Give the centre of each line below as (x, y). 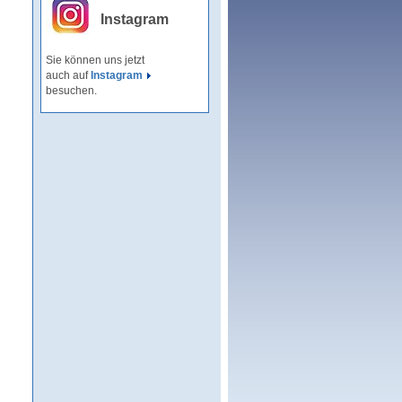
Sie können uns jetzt (95, 61)
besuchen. (71, 91)
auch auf (68, 76)
